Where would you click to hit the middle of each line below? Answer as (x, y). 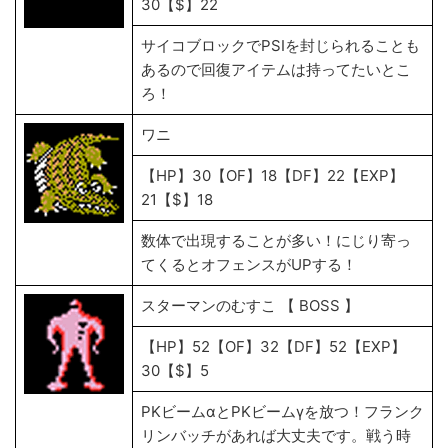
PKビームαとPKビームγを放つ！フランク (282, 411)
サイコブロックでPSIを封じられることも (280, 45)
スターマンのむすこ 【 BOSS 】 (250, 305)
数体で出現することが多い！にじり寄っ (276, 240)
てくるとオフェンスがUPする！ (249, 264)
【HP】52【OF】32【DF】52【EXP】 (273, 346)
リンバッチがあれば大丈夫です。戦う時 (276, 435)
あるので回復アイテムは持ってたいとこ (276, 69)
